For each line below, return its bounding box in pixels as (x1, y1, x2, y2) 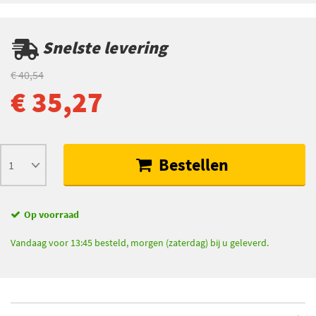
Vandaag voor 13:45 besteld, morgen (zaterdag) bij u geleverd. (11, 236, 269, 249)
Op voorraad (24, 207, 79, 221)
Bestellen (155, 153, 229, 176)
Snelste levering (39, 36, 167, 59)
